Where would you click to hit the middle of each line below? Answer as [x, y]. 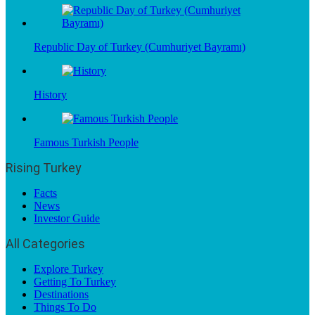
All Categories [45, 244]
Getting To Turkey [75, 282]
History [50, 95]
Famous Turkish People [86, 142]
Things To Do [65, 307]
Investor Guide [67, 218]
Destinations [61, 294]
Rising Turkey [44, 168]
